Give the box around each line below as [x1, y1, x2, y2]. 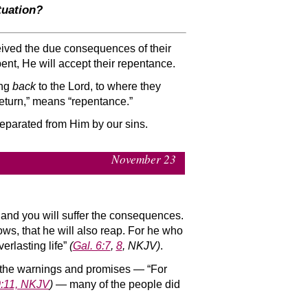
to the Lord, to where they [35, 80, 161, 93]
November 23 [111, 151, 177, 168]
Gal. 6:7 [72, 240, 111, 252]
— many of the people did [52, 278, 180, 290]
